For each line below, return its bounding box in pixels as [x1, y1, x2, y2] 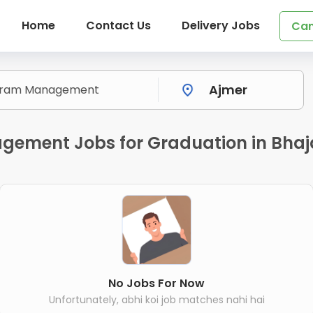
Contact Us [85, 17, 151, 34]
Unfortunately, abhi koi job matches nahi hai [48, 292, 265, 307]
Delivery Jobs [181, 17, 260, 34]
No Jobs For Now [108, 275, 205, 291]
